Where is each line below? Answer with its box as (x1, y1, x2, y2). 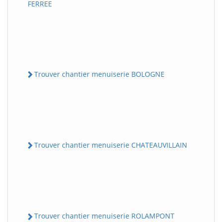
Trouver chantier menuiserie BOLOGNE (34, 69, 165, 79)
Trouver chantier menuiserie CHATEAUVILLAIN (34, 140, 187, 150)
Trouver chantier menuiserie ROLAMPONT (34, 211, 174, 221)
